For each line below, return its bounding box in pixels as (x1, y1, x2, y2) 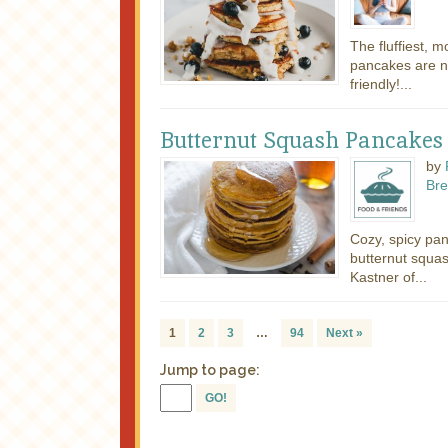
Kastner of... (349, 268, 427, 285)
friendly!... (349, 75, 412, 92)
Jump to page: (160, 361, 260, 378)
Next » (326, 325, 363, 340)
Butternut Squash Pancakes (160, 125, 443, 155)
